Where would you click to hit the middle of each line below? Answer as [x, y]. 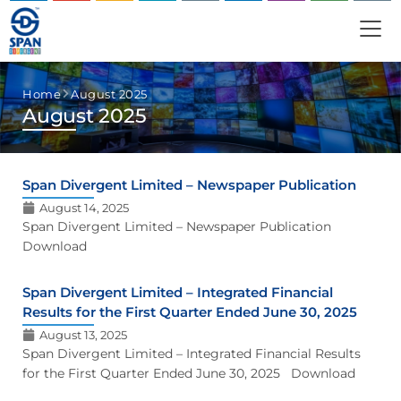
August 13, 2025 [83, 335]
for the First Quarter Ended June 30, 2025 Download [189, 373]
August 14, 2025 [84, 208]
